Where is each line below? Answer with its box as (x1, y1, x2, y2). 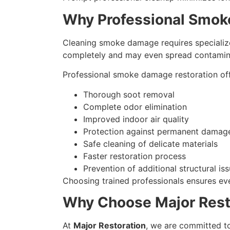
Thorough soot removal (83, 89, 175, 100)
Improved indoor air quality (83, 113, 189, 124)
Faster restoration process (83, 150, 186, 161)
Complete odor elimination (83, 101, 187, 112)
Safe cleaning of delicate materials (83, 138, 218, 149)
